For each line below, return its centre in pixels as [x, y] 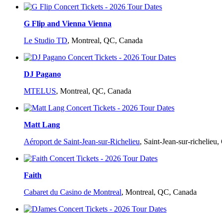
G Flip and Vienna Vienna [68, 24]
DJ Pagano [42, 74]
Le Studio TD [46, 41]
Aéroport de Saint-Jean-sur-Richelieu [82, 142]
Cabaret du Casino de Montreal [73, 192]
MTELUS [40, 91]
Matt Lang [42, 125]
